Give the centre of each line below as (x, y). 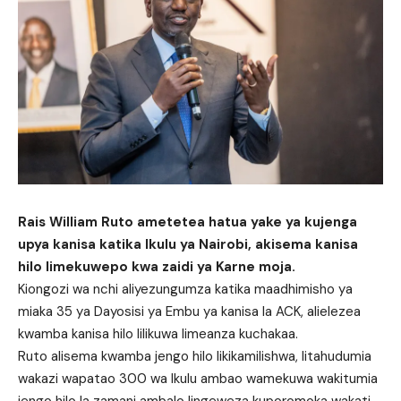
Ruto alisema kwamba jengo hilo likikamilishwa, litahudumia (195, 357)
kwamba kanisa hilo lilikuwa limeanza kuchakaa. (158, 334)
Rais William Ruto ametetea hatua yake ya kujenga (188, 222)
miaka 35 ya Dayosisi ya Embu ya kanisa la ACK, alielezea (189, 312)
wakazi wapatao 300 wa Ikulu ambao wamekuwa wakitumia (198, 379)
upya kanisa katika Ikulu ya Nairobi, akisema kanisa (188, 245)
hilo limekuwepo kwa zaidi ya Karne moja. (157, 267)
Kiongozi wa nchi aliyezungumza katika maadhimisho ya (185, 290)
